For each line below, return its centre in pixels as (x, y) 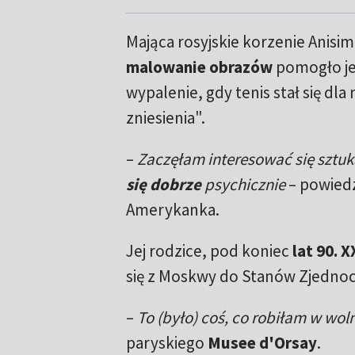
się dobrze (165, 185)
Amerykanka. (172, 210)
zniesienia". (165, 118)
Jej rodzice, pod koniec (209, 251)
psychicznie (244, 185)
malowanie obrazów (199, 67)
